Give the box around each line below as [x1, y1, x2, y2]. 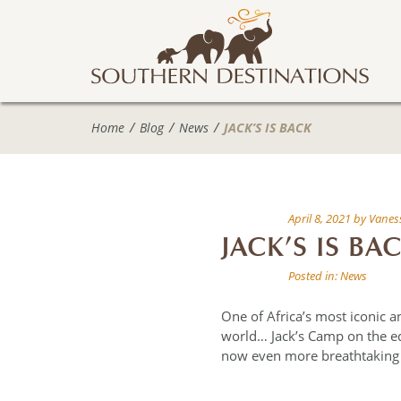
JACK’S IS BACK [224, 119, 311, 136]
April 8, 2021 [288, 210, 351, 226]
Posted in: [288, 267, 340, 284]
